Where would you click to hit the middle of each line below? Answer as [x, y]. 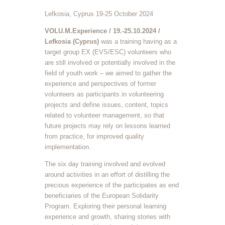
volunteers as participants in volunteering [104, 94]
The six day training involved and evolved [105, 164]
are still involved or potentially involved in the [110, 62]
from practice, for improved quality [94, 136]
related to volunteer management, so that [104, 115]
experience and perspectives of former [100, 83]
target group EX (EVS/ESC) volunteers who [108, 52]
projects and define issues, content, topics [106, 104]
